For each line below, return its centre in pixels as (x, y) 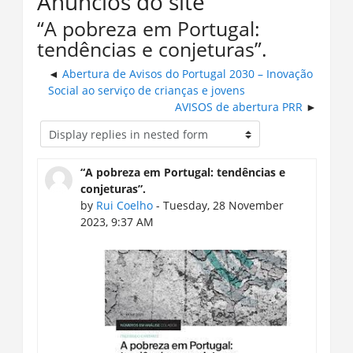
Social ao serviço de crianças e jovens (146, 91)
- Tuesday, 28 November (218, 205)
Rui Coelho (124, 205)
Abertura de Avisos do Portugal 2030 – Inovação (187, 74)
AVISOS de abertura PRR (238, 107)
